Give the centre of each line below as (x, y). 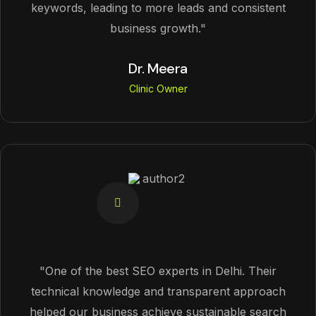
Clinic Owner (158, 89)
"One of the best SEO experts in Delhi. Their (158, 271)
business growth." (158, 28)
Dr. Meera (158, 68)
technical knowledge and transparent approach (158, 291)
